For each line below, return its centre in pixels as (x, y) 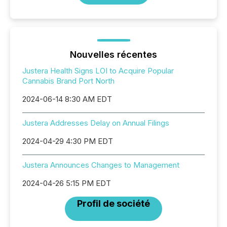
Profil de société (113, 203)
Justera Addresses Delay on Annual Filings (96, 123)
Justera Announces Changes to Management (101, 165)
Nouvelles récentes (113, 54)
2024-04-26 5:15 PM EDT (67, 183)
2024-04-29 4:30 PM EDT (68, 141)
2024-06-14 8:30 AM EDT (67, 99)
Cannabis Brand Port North (68, 81)
